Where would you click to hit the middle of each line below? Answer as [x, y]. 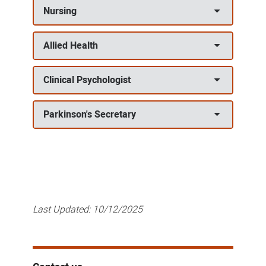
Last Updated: [62, 210]
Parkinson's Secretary [89, 115]
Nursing [60, 11]
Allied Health [70, 46]
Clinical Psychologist [87, 80]
